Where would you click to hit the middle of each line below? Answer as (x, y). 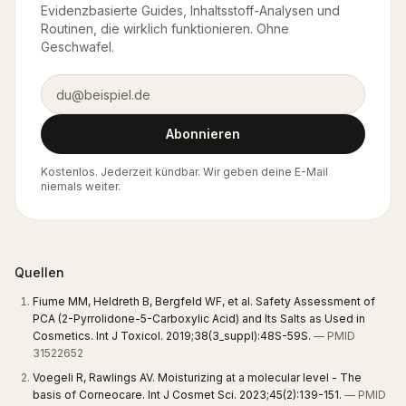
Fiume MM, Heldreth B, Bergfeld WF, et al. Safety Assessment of (204, 301)
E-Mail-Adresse (89, 79)
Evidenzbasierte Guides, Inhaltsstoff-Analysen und (190, 10)
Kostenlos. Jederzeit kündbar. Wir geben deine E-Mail (184, 172)
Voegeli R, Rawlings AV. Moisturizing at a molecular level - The (197, 377)
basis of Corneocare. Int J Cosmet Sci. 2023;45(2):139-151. (187, 395)
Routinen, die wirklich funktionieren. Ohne (165, 29)
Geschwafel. (77, 47)
